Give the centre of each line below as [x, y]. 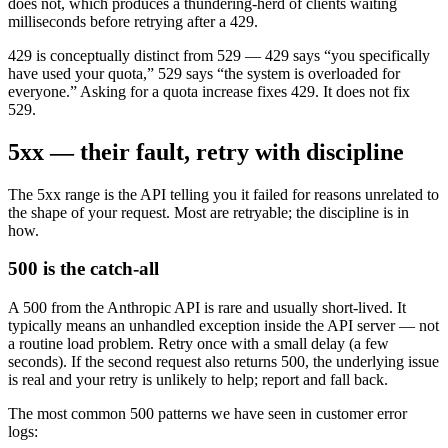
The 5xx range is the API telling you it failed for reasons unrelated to [223, 194]
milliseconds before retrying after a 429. [133, 21]
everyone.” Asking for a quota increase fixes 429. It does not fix [209, 91]
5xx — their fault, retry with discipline [206, 151]
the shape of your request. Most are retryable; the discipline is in [208, 212]
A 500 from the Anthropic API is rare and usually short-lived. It [207, 307]
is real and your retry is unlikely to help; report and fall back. [198, 379]
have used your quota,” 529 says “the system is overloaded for [204, 73]
